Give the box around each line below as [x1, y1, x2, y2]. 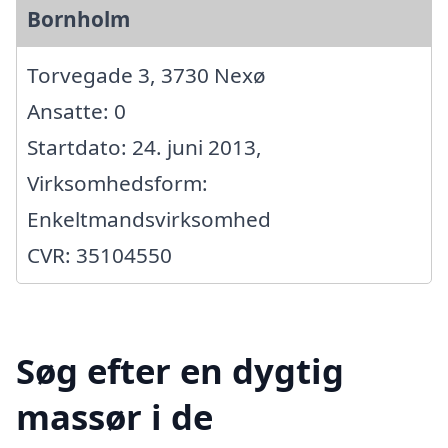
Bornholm [27, 4, 130, 33]
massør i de [16, 393, 213, 441]
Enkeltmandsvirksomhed [27, 204, 271, 233]
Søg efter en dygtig [16, 347, 344, 395]
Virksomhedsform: [27, 168, 208, 197]
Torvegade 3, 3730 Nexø [27, 60, 266, 89]
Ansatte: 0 [27, 96, 126, 125]
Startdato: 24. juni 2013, [27, 132, 262, 161]
